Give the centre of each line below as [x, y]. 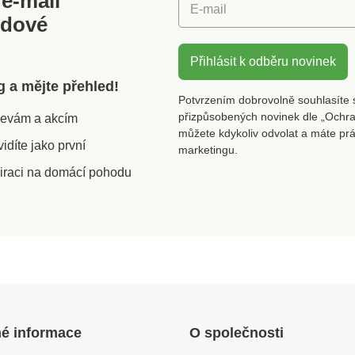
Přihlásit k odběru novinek [263, 62]
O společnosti [237, 333]
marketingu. [208, 150]
